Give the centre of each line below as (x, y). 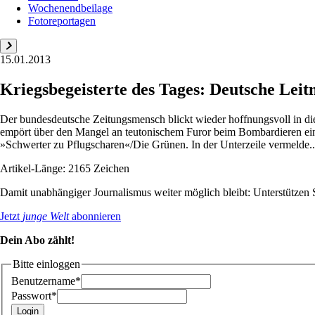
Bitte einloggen (46, 264)
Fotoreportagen (62, 20)
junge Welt (46, 216)
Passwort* (34, 296)
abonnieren (95, 216)
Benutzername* (46, 281)
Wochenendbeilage (70, 8)
